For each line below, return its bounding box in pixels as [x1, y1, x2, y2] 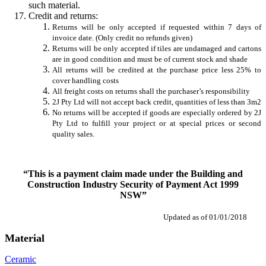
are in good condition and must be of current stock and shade [52, 54, 248, 64]
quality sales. [52, 129, 94, 138]
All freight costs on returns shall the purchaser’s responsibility [52, 86, 250, 96]
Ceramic [5, 254, 36, 264]
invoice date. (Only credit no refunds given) [52, 33, 192, 42]
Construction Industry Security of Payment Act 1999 [27, 179, 239, 189]
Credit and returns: [28, 10, 98, 21]
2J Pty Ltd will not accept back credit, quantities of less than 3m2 [52, 97, 261, 106]
